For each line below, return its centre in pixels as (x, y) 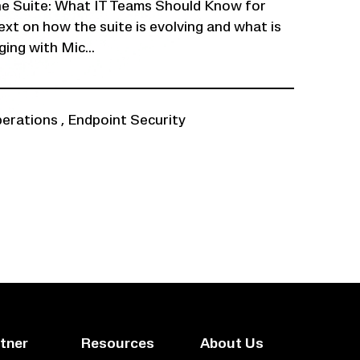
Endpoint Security (127, 121)
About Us (232, 344)
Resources (118, 344)
